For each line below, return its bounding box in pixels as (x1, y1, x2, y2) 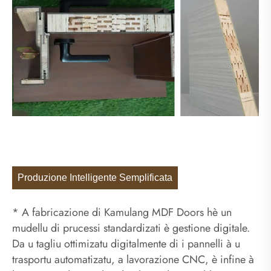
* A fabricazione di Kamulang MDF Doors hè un (12, 204, 232, 221)
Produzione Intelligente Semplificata (18, 172, 173, 183)
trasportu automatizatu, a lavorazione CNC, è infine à (12, 252, 254, 268)
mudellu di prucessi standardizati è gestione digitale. (12, 220, 250, 237)
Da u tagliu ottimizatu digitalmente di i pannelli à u (12, 236, 240, 252)
